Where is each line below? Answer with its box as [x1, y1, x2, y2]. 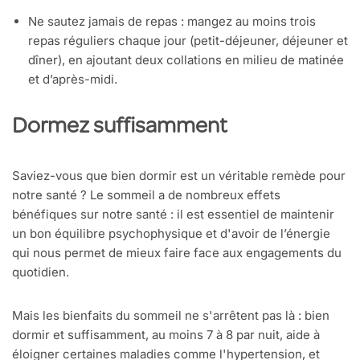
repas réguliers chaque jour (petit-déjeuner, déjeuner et [28, 33, 348, 49]
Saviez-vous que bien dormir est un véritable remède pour [12, 168, 346, 184]
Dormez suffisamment [12, 117, 227, 140]
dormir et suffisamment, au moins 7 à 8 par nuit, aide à [12, 327, 320, 343]
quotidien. [12, 264, 69, 280]
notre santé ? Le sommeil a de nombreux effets [12, 187, 280, 203]
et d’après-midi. [28, 72, 117, 88]
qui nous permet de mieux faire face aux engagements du [12, 245, 342, 261]
